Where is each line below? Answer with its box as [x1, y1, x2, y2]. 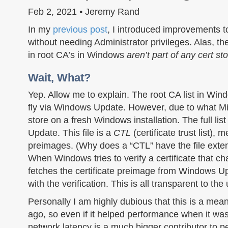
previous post [53, 24, 107, 35]
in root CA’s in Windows [28, 50, 127, 60]
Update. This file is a [28, 128, 113, 138]
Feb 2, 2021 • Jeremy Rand [28, 7, 139, 17]
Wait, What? [28, 71, 91, 84]
